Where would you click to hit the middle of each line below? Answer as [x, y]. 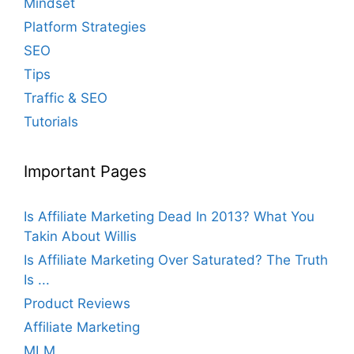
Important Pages [85, 171]
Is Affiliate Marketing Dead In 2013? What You [169, 216]
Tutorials [51, 121]
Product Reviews [77, 303]
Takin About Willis [80, 236]
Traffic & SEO [66, 98]
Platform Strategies [85, 26]
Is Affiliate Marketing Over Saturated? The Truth [176, 260]
